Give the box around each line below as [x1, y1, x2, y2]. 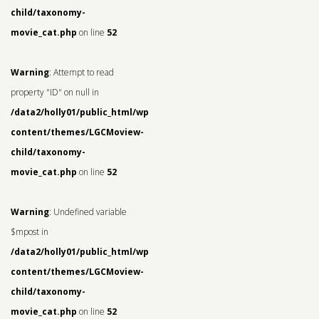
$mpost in [11, 226, 48, 239]
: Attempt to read [49, 66, 114, 79]
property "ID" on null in [11, 86, 99, 99]
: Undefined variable [49, 206, 127, 219]
